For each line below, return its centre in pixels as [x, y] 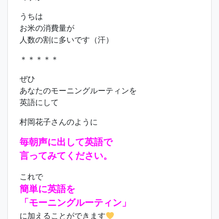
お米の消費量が [47, 28]
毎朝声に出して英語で [66, 142]
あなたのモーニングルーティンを [78, 90]
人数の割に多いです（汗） [66, 40]
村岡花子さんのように [59, 122]
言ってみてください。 [66, 156]
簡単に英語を [47, 189]
